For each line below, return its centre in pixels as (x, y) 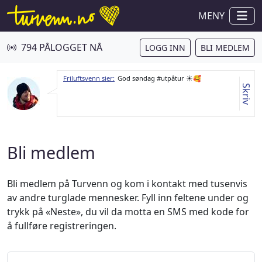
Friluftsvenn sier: (89, 78)
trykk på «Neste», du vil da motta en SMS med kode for (128, 212)
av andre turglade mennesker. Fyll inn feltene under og (128, 198)
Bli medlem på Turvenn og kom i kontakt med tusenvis (127, 184)
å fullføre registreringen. (62, 226)
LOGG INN (165, 47)
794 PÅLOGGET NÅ (62, 47)
